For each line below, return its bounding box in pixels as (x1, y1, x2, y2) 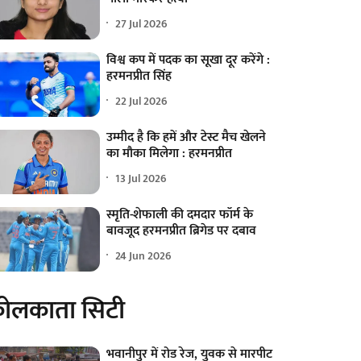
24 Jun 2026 (115, 246, 172, 265)
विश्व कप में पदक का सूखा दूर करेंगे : (106, 49, 271, 72)
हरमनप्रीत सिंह (106, 65, 172, 88)
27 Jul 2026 (115, 14, 168, 33)
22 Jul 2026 (115, 91, 168, 110)
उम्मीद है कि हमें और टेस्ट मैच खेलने (106, 127, 267, 149)
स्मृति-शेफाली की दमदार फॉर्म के (106, 204, 254, 226)
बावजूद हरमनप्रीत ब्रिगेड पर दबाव (106, 220, 257, 243)
